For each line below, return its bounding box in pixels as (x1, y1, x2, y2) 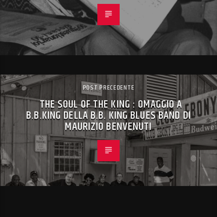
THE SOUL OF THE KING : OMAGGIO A (39, 95, 183, 113)
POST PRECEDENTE (82, 82, 135, 93)
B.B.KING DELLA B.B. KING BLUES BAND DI (26, 107, 191, 124)
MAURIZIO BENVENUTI (65, 118, 152, 135)
